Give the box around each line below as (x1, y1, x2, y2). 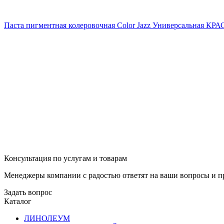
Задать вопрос (4, 187, 52, 196)
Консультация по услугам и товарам (4, 153, 127, 162)
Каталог (4, 196, 31, 205)
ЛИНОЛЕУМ (24, 213, 70, 222)
